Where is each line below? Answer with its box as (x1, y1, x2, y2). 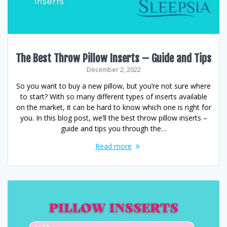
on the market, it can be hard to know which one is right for (16, 102, 211, 112)
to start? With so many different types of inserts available (20, 92, 207, 101)
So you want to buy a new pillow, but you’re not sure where (16, 81, 211, 91)
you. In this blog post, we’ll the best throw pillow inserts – (20, 113, 207, 123)
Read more (95, 141, 132, 151)
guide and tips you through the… (60, 124, 167, 133)
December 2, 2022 (86, 65, 141, 74)
